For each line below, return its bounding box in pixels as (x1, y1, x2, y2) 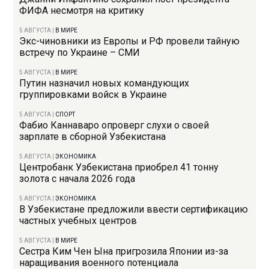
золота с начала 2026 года (19, 172, 136, 184)
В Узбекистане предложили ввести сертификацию (19, 203, 249, 215)
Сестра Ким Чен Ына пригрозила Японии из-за (19, 245, 229, 257)
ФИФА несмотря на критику (19, 4, 145, 16)
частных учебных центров (19, 214, 138, 226)
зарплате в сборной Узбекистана (19, 130, 166, 142)
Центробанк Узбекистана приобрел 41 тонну (19, 161, 219, 173)
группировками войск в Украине (19, 88, 168, 100)
